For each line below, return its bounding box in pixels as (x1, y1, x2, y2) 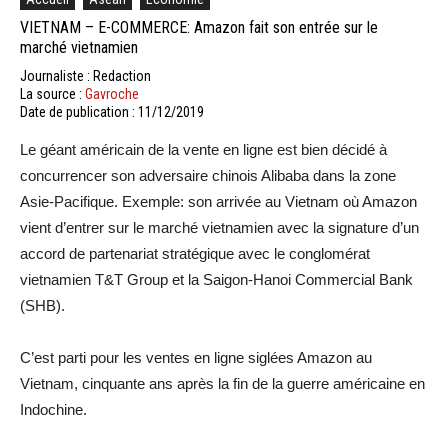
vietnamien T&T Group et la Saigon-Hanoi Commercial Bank (20, 270, 413, 288)
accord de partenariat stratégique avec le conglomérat (20, 244, 370, 262)
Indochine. (20, 400, 87, 418)
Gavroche (85, 85, 139, 102)
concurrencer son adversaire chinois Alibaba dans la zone (20, 166, 396, 184)
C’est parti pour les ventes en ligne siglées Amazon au (20, 348, 372, 366)
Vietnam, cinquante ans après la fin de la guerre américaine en (20, 374, 425, 392)
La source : (20, 85, 85, 102)
